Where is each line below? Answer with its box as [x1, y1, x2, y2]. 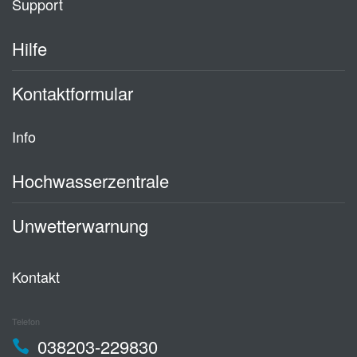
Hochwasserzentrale [12, 168, 169, 193]
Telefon [12, 315, 40, 328]
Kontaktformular [12, 80, 133, 105]
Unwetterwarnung [12, 213, 148, 237]
